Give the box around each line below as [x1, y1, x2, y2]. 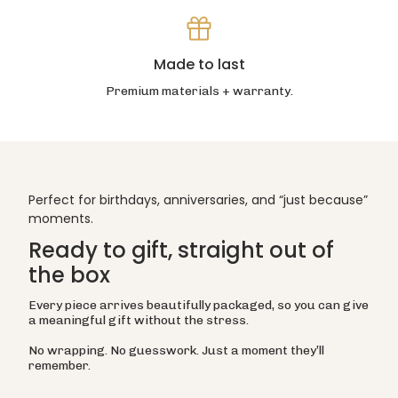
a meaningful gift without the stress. [28, 312, 249, 328]
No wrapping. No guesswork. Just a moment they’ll [28, 342, 324, 358]
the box [28, 260, 110, 291]
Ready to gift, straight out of [28, 235, 334, 266]
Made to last [153, 54, 245, 76]
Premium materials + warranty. [105, 84, 293, 99]
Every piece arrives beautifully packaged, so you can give [28, 297, 369, 313]
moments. [28, 210, 93, 228]
